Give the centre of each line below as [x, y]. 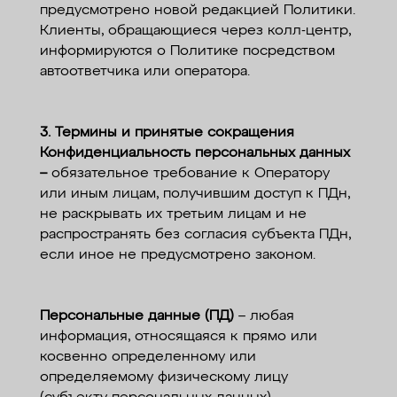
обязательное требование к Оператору [190, 174]
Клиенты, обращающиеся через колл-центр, [195, 31]
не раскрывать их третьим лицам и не [173, 214]
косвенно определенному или [148, 357]
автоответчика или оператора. [144, 72]
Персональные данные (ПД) [136, 316]
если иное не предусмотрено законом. [177, 255]
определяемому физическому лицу [163, 378]
